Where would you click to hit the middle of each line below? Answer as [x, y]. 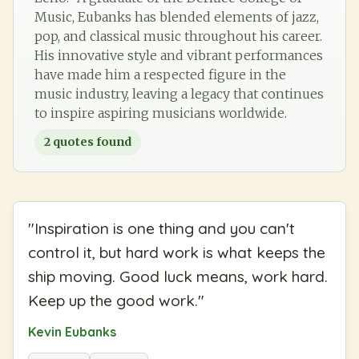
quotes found [91, 141]
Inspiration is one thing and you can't [165, 228]
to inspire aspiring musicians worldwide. [161, 113]
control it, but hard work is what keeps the [177, 252]
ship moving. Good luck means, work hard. [178, 276]
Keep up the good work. [113, 300]
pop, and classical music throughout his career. [178, 36]
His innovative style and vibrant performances [179, 55]
